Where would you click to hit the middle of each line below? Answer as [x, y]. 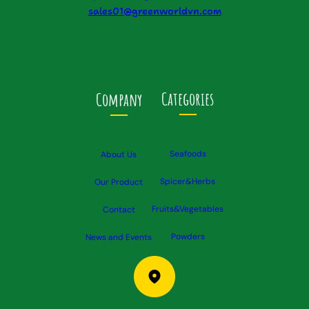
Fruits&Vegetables [188, 209]
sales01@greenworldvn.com [154, 11]
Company [119, 99]
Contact [119, 210]
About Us [119, 155]
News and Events [119, 238]
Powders [188, 237]
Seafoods [188, 154]
